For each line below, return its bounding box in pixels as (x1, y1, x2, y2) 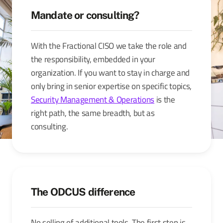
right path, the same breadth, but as (31, 106, 155, 119)
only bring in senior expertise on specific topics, (31, 79, 192, 92)
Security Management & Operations (31, 93, 155, 106)
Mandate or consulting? (31, 8, 139, 21)
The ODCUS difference (31, 185, 135, 198)
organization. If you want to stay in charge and (31, 66, 190, 79)
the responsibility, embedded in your (31, 52, 155, 65)
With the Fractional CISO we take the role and (31, 39, 187, 52)
